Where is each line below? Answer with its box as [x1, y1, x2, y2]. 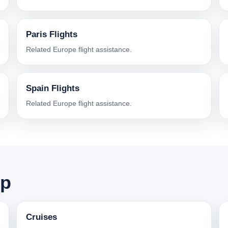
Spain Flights [26, 83, 79, 94]
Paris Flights [26, 30, 77, 40]
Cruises [26, 212, 57, 222]
